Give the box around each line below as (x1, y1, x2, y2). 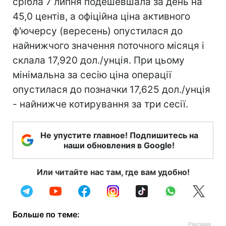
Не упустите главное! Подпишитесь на (40, 130, 198, 140)
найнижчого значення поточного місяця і (13, 40, 204, 51)
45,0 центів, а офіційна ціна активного (13, 11, 190, 22)
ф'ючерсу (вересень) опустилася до (13, 25, 183, 37)
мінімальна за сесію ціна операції (13, 69, 172, 81)
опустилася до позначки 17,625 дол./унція (13, 84, 210, 95)
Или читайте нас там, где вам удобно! (36, 167, 190, 177)
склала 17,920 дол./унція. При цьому (13, 54, 185, 66)
